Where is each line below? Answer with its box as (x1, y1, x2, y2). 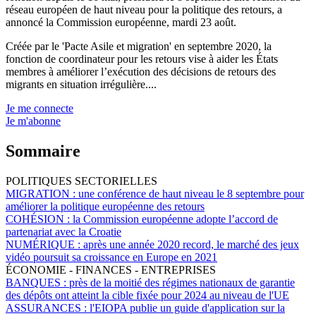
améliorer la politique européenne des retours (6, 200, 205, 212)
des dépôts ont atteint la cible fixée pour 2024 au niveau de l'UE (6, 288, 289, 301)
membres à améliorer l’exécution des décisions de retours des (6, 66, 276, 78)
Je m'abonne (6, 115, 61, 127)
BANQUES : (6, 276, 69, 288)
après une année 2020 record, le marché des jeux (83, 238, 299, 250)
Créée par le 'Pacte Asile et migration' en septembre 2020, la (6, 40, 272, 52)
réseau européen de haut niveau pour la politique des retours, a (6, 4, 282, 16)
